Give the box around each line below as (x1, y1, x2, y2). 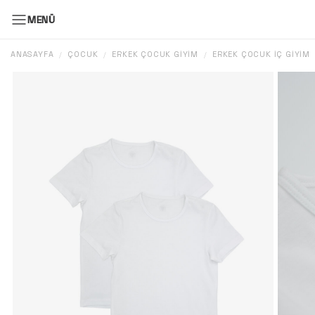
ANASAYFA (11, 49, 54, 59)
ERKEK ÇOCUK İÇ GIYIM (212, 49, 311, 59)
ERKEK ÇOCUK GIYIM (112, 49, 199, 59)
